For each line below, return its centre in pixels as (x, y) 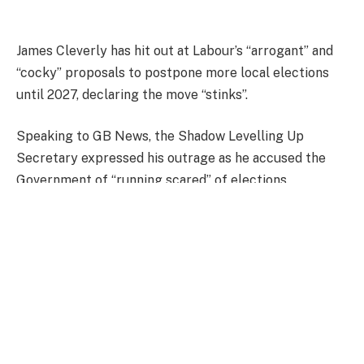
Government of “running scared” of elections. (153, 180)
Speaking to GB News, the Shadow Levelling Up (160, 136)
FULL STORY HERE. (77, 222)
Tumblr (250, 322)
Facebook (65, 322)
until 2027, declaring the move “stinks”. (132, 94)
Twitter (106, 322)
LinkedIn (208, 322)
